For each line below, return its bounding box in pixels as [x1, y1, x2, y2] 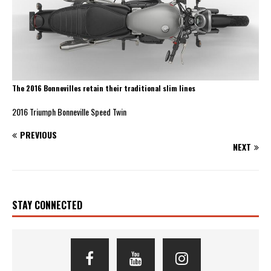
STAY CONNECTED [12, 197, 82, 212]
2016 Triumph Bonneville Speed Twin [12, 105, 126, 118]
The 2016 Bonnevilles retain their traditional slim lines [12, 82, 195, 93]
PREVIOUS [20, 128, 57, 141]
